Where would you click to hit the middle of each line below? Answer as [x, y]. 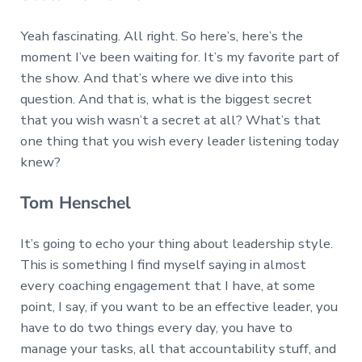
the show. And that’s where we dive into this [156, 78]
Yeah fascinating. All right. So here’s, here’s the [161, 36]
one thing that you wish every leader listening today [179, 141]
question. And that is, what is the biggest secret [166, 99]
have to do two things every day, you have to [156, 327]
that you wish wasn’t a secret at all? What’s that [170, 120]
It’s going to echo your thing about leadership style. [176, 243]
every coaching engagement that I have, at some [167, 285]
